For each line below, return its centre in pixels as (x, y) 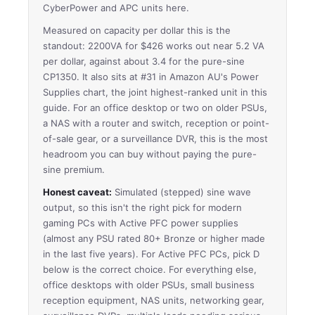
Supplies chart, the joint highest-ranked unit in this (155, 92)
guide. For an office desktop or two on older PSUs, (155, 107)
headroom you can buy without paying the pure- (150, 154)
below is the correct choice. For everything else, (150, 269)
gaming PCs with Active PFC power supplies (141, 223)
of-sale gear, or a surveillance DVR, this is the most (155, 138)
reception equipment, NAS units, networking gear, (154, 300)
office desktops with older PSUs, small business (149, 284)
